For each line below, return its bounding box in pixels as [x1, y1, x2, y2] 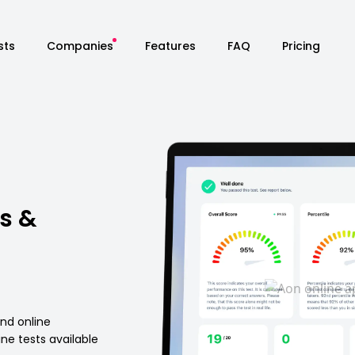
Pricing [281, 37, 320, 54]
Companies [46, 37, 113, 54]
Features [144, 37, 196, 54]
